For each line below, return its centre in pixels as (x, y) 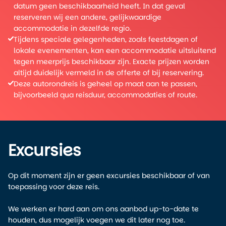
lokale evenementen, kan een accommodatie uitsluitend (115, 50)
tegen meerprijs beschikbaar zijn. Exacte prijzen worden (111, 62)
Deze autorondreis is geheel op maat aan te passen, (105, 84)
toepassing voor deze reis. (54, 187)
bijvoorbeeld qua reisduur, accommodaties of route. (105, 95)
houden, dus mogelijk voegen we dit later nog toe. (97, 220)
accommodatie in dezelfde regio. (72, 28)
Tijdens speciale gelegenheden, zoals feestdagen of (106, 39)
